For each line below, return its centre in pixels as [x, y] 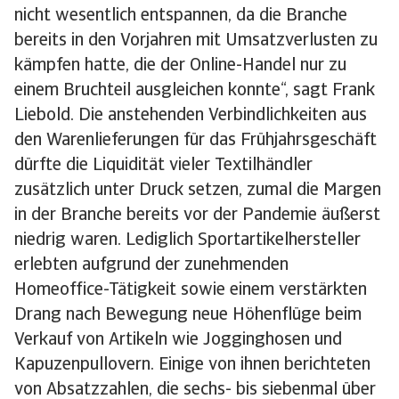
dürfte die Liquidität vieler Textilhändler [163, 166]
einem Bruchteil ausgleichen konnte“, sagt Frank [195, 91]
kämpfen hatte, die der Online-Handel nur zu [180, 66]
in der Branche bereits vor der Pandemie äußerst [197, 216]
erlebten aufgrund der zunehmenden [151, 265]
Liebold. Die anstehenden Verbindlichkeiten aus [191, 116]
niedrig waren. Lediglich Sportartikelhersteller [187, 240]
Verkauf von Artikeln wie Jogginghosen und [178, 340]
